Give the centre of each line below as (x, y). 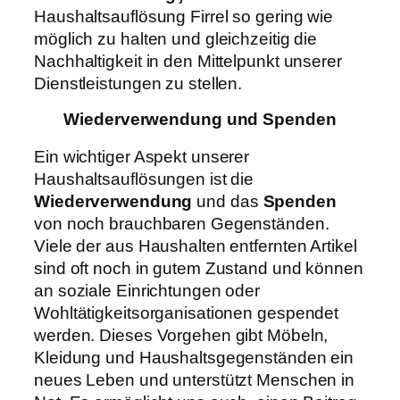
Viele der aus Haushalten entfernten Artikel (196, 246)
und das (228, 201)
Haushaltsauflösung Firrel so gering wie (184, 16)
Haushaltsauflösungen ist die (144, 179)
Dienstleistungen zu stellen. (138, 83)
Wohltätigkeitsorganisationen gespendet (187, 312)
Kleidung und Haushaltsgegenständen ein (194, 357)
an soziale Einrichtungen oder (147, 290)
